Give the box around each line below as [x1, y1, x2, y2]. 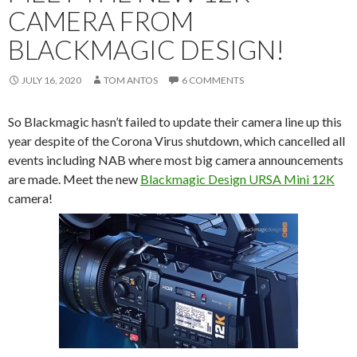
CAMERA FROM [8, 5, 194, 37]
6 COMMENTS [182, 74, 244, 87]
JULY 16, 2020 [22, 74, 81, 87]
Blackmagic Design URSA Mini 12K [140, 171, 335, 187]
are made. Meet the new [8, 171, 140, 187]
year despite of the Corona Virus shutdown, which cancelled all [8, 133, 345, 149]
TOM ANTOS [104, 74, 158, 87]
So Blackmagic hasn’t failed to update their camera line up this [8, 114, 342, 130]
